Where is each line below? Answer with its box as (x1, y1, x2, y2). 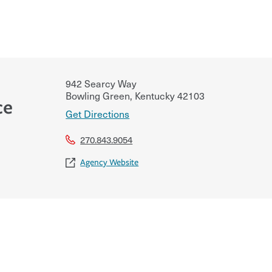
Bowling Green (66, 87, 131, 103)
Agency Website (80, 157, 139, 168)
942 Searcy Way (66, 75, 137, 90)
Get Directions (66, 106, 130, 121)
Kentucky (132, 87, 175, 103)
